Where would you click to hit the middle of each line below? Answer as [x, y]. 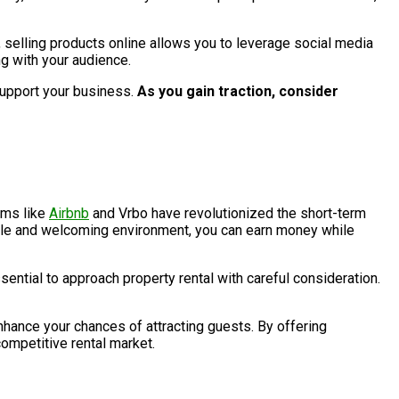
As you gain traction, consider [236, 91]
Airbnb [69, 214]
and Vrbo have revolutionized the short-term [228, 214]
